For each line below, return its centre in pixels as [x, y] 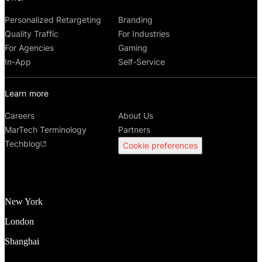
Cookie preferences [161, 145]
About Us [136, 115]
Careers [20, 115]
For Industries [144, 33]
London [19, 221]
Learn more [27, 93]
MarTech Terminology [46, 129]
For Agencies [29, 47]
